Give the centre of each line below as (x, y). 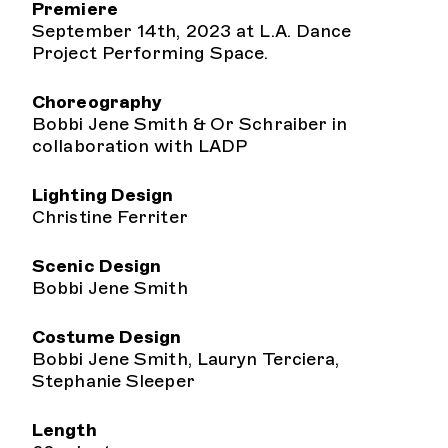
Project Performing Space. (150, 53)
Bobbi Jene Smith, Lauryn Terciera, (186, 359)
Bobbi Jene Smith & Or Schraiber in (190, 124)
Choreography (97, 102)
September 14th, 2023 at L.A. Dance (192, 31)
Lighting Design (103, 195)
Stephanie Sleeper (113, 381)
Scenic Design (97, 266)
